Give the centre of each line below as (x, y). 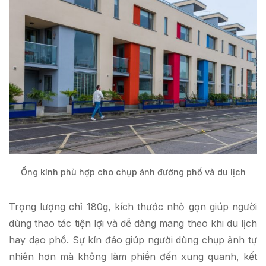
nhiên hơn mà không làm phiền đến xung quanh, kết (133, 257)
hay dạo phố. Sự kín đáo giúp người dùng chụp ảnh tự (133, 240)
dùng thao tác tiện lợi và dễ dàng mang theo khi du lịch (133, 224)
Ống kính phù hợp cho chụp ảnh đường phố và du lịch (133, 172)
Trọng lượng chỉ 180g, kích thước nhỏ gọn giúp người (133, 207)
